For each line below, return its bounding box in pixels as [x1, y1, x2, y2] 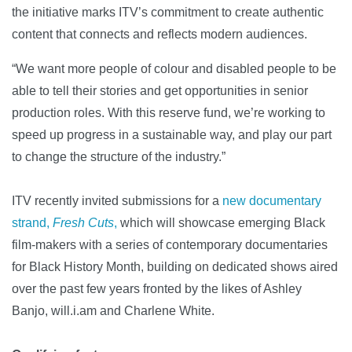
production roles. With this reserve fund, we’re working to [12, 105, 325, 119]
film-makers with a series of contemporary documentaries [12, 237, 328, 251]
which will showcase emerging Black [117, 215, 325, 229]
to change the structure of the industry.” [12, 149, 225, 163]
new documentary [222, 193, 321, 207]
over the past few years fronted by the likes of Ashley [12, 281, 302, 295]
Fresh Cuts [49, 215, 114, 229]
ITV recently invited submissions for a [12, 193, 222, 207]
